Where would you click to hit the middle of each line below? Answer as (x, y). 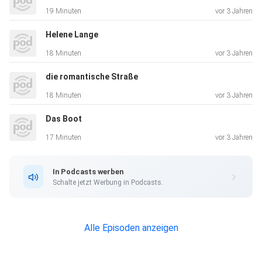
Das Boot (64, 119)
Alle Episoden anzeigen (131, 228)
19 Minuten (63, 11)
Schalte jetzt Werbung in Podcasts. (108, 182)
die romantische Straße (92, 77)
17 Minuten (63, 138)
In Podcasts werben (88, 171)
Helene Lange (72, 35)
